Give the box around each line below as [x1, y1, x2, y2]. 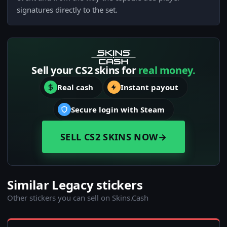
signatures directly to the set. [17, 5, 118, 15]
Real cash [57, 82, 93, 93]
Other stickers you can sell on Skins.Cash [7, 193, 148, 203]
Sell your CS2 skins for [31, 63, 138, 78]
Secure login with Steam [70, 104, 165, 115]
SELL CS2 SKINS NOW [60, 131, 158, 143]
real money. [138, 63, 196, 78]
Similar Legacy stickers [7, 176, 143, 194]
